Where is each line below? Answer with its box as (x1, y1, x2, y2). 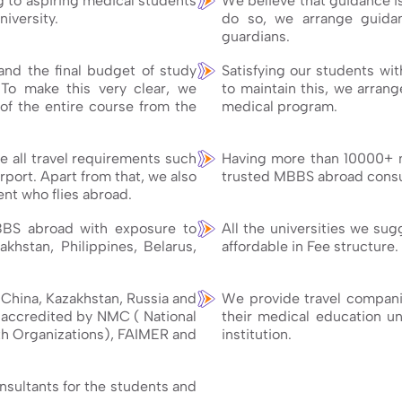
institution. (222, 325, 292, 343)
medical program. (222, 97, 337, 115)
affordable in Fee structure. (222, 237, 398, 255)
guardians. (222, 27, 290, 45)
